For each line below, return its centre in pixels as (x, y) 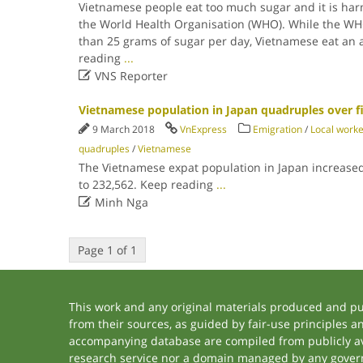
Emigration (277, 129)
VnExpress (203, 129)
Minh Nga (120, 202)
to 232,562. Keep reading (147, 184)
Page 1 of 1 (107, 250)
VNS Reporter (129, 76)
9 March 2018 (124, 129)
